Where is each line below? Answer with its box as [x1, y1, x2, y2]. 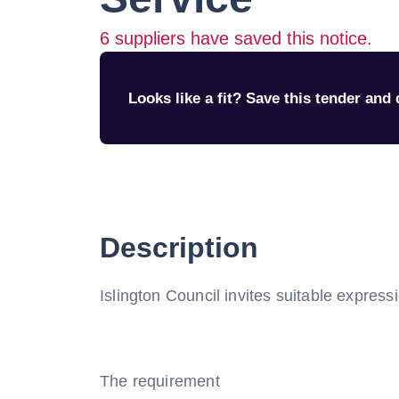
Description [100, 232, 258, 264]
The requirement [100, 372, 220, 390]
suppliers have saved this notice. [110, 28, 372, 48]
